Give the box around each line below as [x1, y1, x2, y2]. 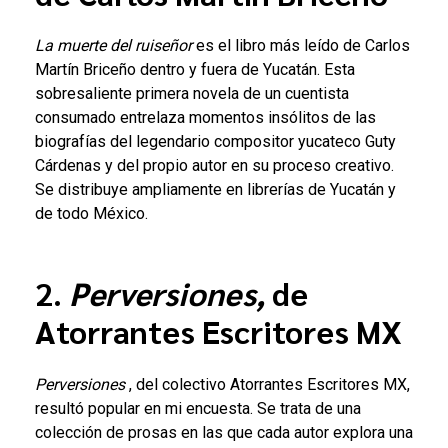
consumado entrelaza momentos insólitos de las [35, 108, 376, 128]
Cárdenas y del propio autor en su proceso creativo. [35, 156, 394, 176]
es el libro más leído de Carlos [192, 36, 410, 56]
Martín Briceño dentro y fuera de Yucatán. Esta [35, 60, 355, 80]
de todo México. [35, 204, 148, 224]
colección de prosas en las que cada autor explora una [35, 422, 413, 442]
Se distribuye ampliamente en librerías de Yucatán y [35, 180, 396, 200]
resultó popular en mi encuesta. [35, 398, 253, 418]
